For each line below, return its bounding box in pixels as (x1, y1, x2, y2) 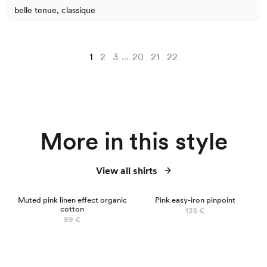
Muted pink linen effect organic (17, 195, 127, 205)
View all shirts (96, 165, 157, 177)
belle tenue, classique (14, 5, 95, 15)
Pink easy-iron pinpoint (154, 195, 235, 205)
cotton (60, 204, 84, 214)
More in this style (39, 127, 228, 156)
